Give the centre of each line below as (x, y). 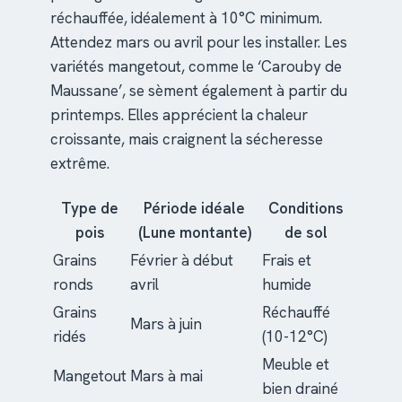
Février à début (182, 261)
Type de (90, 209)
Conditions (306, 209)
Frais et (287, 261)
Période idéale (194, 209)
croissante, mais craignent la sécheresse (187, 140)
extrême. (80, 164)
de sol (306, 233)
